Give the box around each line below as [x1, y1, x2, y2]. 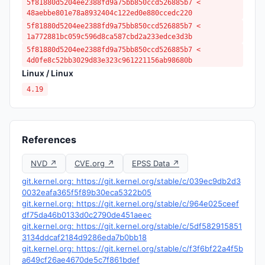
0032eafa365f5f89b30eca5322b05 [22, 188, 151, 197]
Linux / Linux [22, 68, 73, 78]
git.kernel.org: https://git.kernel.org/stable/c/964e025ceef [22, 199, 239, 208]
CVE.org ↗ [75, 159, 114, 168]
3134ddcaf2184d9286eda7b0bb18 [22, 232, 147, 242]
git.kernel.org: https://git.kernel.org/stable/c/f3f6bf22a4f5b [22, 244, 243, 253]
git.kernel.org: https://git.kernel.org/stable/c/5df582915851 [22, 221, 242, 231]
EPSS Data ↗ [132, 159, 179, 168]
